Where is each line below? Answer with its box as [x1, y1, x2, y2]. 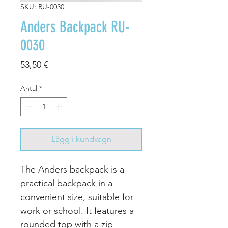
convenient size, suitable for [20, 191, 133, 203]
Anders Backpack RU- [20, 18, 130, 36]
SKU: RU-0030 [20, 2, 64, 11]
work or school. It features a [20, 205, 134, 216]
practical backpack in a [20, 178, 112, 189]
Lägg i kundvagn [51, 134, 111, 144]
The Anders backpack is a [20, 164, 124, 175]
